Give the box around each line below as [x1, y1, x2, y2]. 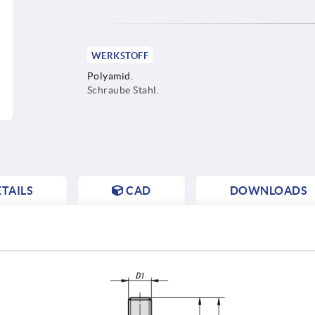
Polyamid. [86, 70, 134, 82]
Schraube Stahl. [86, 84, 160, 96]
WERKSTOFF [91, 50, 149, 61]
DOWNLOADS [229, 184, 307, 197]
